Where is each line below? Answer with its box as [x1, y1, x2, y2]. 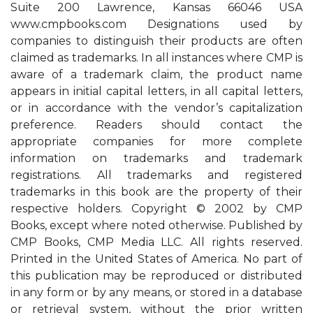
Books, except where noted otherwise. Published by [10, 219, 303, 232]
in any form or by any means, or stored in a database [10, 286, 303, 299]
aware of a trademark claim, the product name [10, 68, 303, 81]
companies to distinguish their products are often [10, 34, 303, 48]
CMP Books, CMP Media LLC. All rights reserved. [10, 235, 303, 249]
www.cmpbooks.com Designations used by [10, 17, 303, 31]
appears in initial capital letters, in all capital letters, [10, 85, 303, 98]
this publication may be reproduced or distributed [10, 269, 303, 282]
